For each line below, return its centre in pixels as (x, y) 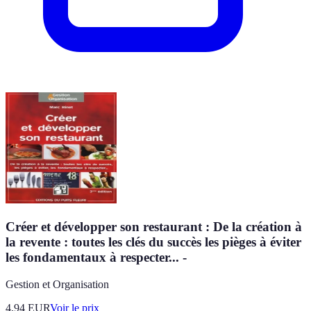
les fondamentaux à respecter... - (96, 258)
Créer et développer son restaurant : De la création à (154, 227)
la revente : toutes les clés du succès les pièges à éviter (153, 242)
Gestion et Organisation (57, 284)
